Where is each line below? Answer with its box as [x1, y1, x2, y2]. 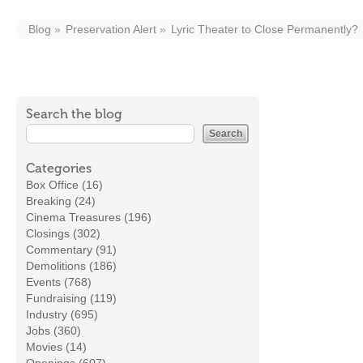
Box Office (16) [26, 178, 103, 191]
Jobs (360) [26, 324, 81, 337]
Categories [26, 160, 92, 176]
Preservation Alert [66, 23, 156, 36]
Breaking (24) [26, 194, 96, 207]
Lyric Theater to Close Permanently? [171, 23, 358, 36]
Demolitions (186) [26, 259, 117, 272]
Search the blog [26, 106, 122, 122]
